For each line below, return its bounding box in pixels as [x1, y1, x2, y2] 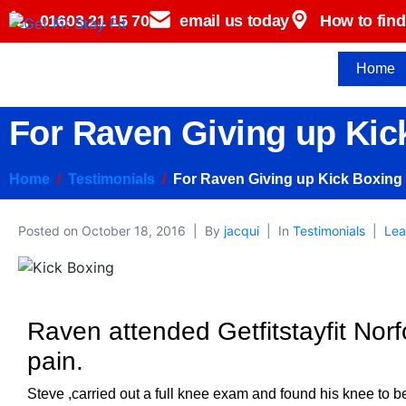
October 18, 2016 [82, 223, 186, 238]
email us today [179, 12, 290, 30]
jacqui [224, 223, 259, 238]
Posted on [18, 223, 82, 238]
